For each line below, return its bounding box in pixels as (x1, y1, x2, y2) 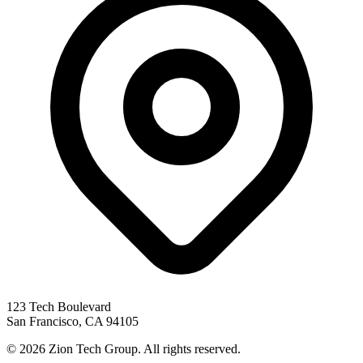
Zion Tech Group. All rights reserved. (45, 341, 241, 356)
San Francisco (6, 314, 79, 328)
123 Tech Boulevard (6, 299, 111, 314)
